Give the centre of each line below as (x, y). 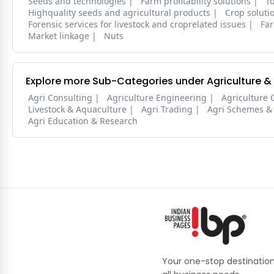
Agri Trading (167, 109)
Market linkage (59, 36)
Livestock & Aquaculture (77, 109)
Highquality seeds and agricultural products (119, 13)
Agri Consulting (60, 98)
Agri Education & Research (83, 121)
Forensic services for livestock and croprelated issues (137, 24)
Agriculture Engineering (157, 98)
